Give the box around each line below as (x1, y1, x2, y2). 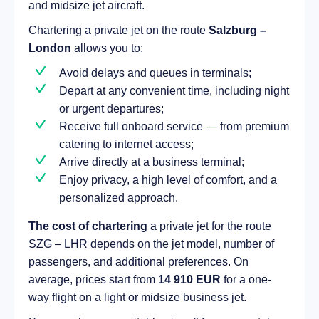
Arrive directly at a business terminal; (59, 155, 244, 168)
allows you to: (71, 41, 143, 54)
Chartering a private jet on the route (28, 23, 209, 36)
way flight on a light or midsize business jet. (28, 291, 246, 303)
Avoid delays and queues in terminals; (59, 66, 251, 79)
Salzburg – (209, 23, 266, 36)
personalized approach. (59, 191, 178, 204)
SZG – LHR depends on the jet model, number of (28, 237, 274, 250)
